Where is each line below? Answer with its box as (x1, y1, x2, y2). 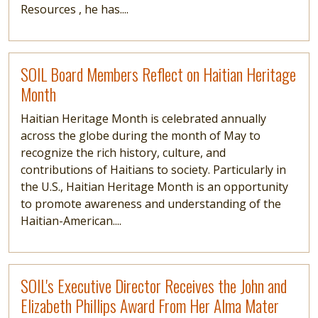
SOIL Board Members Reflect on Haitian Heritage (21, 62, 296, 87)
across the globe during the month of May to (21, 128, 261, 143)
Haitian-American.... (21, 213, 121, 229)
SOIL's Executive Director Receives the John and (21, 273, 287, 298)
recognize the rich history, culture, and (21, 145, 226, 160)
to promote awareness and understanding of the (21, 196, 281, 212)
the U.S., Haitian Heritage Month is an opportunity (21, 179, 288, 194)
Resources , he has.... (21, 1, 128, 17)
